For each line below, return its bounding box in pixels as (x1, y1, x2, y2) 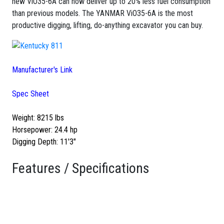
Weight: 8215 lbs (12, 112, 64, 122)
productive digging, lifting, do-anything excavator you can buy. (12, 20, 203, 30)
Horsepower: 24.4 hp (12, 124, 77, 134)
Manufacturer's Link (12, 64, 72, 74)
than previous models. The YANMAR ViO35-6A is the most (12, 8, 193, 18)
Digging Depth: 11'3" (12, 136, 76, 146)
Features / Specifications (12, 159, 149, 176)
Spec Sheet (12, 88, 49, 98)
